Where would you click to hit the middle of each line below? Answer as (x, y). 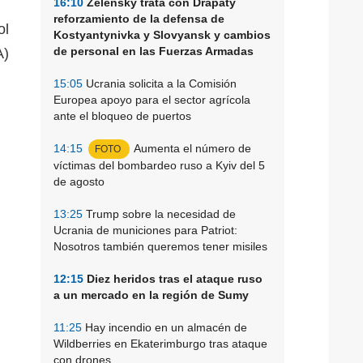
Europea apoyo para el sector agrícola (152, 99)
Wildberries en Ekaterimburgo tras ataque (160, 343)
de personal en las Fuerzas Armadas (154, 51)
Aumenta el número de (192, 148)
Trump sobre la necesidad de (159, 214)
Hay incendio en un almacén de (164, 327)
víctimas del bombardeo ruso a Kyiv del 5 (159, 165)
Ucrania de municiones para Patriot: (145, 230)
